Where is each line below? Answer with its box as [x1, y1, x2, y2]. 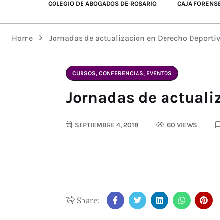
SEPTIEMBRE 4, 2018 [73, 121, 138, 129]
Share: [75, 195, 100, 205]
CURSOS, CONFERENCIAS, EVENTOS [72, 70, 172, 77]
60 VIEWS [165, 121, 197, 129]
